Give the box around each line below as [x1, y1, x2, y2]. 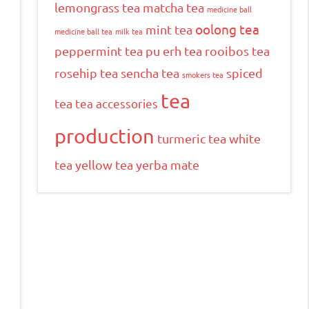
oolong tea [195, 20, 259, 37]
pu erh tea [146, 43, 202, 58]
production [54, 123, 154, 148]
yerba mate [136, 157, 199, 172]
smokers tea [182, 68, 223, 80]
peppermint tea [54, 43, 143, 58]
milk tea [115, 25, 143, 37]
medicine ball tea [54, 25, 112, 37]
